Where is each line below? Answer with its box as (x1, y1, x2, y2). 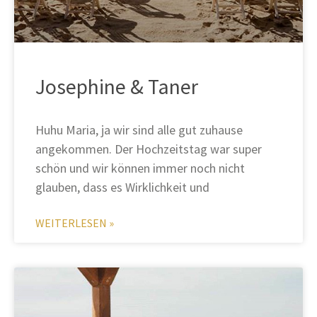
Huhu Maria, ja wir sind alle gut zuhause (35, 122, 243, 139)
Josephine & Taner (35, 73, 198, 100)
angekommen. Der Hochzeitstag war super (35, 141, 262, 158)
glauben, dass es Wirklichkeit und (35, 179, 209, 196)
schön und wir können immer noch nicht (35, 160, 245, 177)
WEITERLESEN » (35, 216, 114, 231)
